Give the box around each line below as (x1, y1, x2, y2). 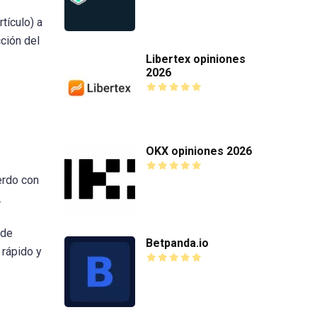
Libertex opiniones (146, 52, 246, 66)
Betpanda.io (146, 236, 209, 250)
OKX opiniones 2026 (146, 144, 252, 158)
